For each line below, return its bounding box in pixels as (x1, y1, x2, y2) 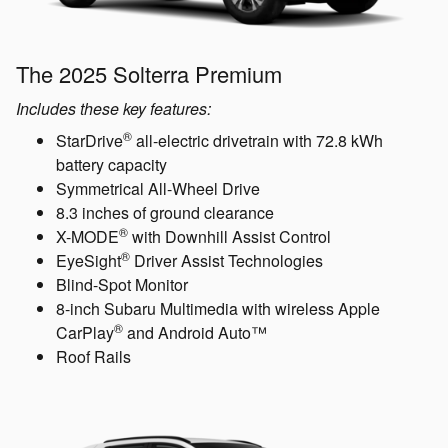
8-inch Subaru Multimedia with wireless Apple (56, 297, 380, 321)
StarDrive (56, 129, 123, 153)
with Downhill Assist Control (128, 225, 331, 249)
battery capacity (56, 153, 167, 177)
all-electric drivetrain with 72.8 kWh (132, 129, 383, 153)
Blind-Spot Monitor (56, 273, 188, 297)
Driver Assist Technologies (130, 249, 323, 273)
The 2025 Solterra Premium (16, 58, 282, 90)
